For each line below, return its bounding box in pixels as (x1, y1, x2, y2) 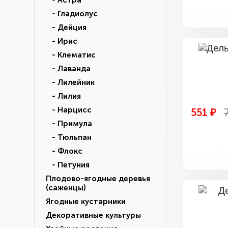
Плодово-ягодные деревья (46, 174, 150, 183)
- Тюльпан (46, 133, 92, 142)
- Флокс (46, 147, 82, 156)
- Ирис (46, 37, 77, 46)
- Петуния (46, 160, 90, 169)
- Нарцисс (46, 105, 92, 115)
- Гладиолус (46, 9, 98, 18)
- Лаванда (46, 64, 91, 73)
